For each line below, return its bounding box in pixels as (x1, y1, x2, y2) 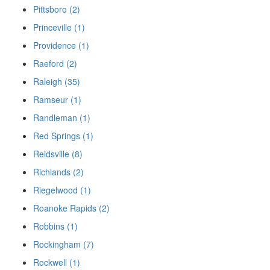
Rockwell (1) (33, 256, 80, 269)
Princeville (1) (33, 21, 85, 34)
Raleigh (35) (33, 75, 80, 88)
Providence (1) (33, 39, 89, 52)
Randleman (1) (33, 111, 90, 124)
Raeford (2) (33, 57, 77, 70)
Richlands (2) (33, 166, 84, 178)
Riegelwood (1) (33, 184, 91, 196)
